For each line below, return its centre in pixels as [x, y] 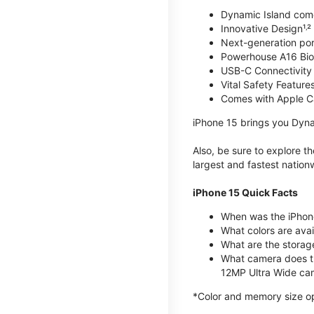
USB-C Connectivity [266, 70]
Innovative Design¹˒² [266, 28]
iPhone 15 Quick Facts [245, 192]
